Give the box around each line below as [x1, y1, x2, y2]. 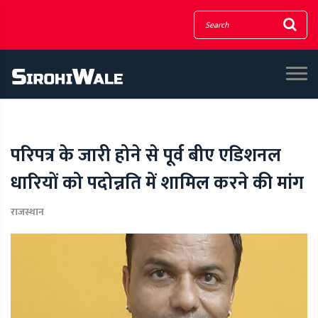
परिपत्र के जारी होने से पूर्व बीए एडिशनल [11, 141, 281, 171]
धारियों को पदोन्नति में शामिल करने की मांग [11, 168, 304, 199]
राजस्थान [11, 204, 44, 220]
